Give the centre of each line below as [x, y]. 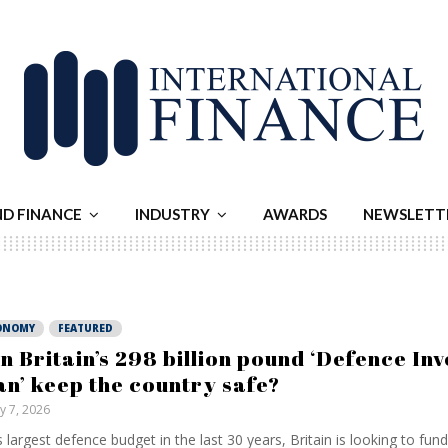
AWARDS [295, 214]
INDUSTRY [172, 214]
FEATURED [85, 328]
